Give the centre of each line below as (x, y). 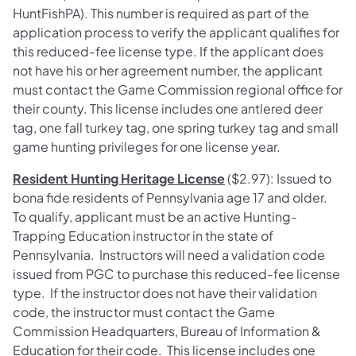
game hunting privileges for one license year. (147, 147)
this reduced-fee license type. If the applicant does (168, 52)
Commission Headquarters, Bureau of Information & (167, 331)
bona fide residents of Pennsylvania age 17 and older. (171, 198)
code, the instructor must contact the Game (144, 312)
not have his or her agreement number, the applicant (168, 71)
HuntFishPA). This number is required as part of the (161, 14)
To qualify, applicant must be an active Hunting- (155, 217)
